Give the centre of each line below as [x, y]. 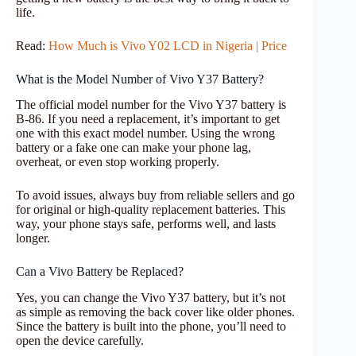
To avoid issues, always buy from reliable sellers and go [155, 195]
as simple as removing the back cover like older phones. [155, 312]
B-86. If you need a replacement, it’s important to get [148, 119]
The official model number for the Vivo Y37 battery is [151, 105]
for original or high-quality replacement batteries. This [151, 210]
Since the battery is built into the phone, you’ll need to [151, 327]
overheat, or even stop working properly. [118, 162]
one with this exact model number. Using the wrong [145, 133]
